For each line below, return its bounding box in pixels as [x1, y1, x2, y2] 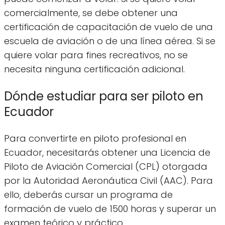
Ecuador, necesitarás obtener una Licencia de [4, 146, 210, 159]
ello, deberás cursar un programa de [4, 188, 173, 201]
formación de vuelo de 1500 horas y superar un [4, 202, 216, 215]
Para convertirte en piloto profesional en [4, 132, 186, 145]
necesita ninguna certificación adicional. [4, 63, 185, 76]
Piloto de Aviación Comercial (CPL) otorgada [4, 160, 207, 173]
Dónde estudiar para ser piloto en [4, 88, 203, 105]
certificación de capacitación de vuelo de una [4, 21, 213, 34]
